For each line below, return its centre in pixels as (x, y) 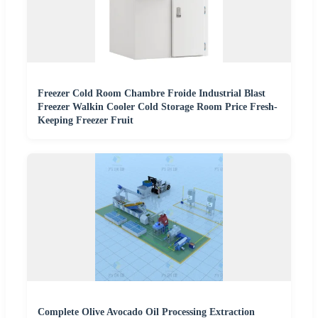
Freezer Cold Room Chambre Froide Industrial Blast (152, 94)
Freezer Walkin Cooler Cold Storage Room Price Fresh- (158, 107)
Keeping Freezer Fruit (86, 121)
